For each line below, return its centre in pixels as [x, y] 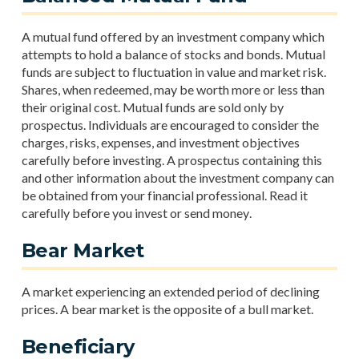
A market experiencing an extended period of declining [170, 291]
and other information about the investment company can [177, 177]
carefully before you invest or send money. [136, 213]
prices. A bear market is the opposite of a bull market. [167, 309]
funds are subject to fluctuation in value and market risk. [173, 72]
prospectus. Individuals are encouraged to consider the [170, 125]
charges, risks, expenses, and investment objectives [160, 142]
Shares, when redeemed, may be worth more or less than [173, 89]
